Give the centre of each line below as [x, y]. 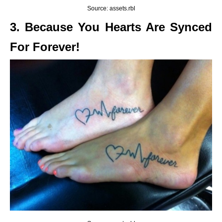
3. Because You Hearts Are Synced [111, 27]
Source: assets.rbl [111, 8]
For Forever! [45, 47]
